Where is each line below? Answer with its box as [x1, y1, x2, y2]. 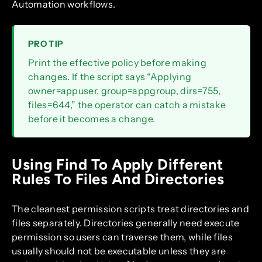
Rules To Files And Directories [12, 170, 224, 188]
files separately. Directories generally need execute [12, 216, 240, 229]
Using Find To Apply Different [12, 155, 223, 173]
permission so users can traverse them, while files [12, 230, 233, 243]
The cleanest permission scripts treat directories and [12, 202, 249, 215]
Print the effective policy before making [28, 56, 206, 68]
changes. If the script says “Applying [28, 70, 192, 82]
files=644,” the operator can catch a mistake [28, 98, 226, 111]
